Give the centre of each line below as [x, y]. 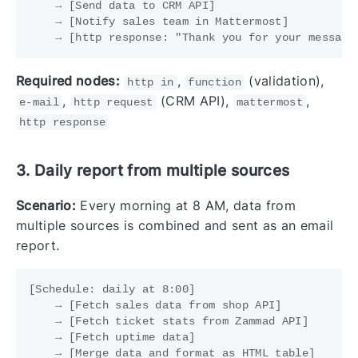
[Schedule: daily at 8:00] [112, 290]
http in [151, 82]
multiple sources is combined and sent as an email [175, 226]
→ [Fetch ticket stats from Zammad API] [169, 322]
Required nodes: [68, 80]
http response [63, 122]
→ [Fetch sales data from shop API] [155, 306]
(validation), [284, 80]
